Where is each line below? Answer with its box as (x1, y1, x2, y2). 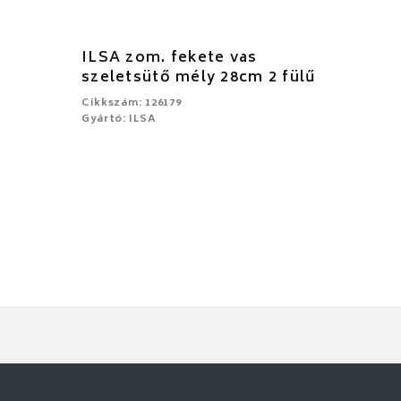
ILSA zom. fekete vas (81, 45, 258, 71)
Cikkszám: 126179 (81, 94, 183, 112)
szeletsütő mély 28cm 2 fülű (81, 64, 316, 90)
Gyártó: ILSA (81, 110, 157, 128)
